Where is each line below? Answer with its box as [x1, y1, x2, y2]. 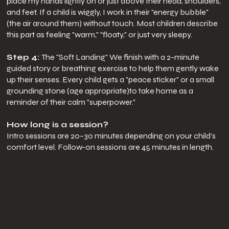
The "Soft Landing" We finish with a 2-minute [41, 52, 199, 62]
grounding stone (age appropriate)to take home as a [6, 86, 193, 96]
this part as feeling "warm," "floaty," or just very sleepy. [6, 30, 192, 40]
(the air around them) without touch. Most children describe [6, 18, 218, 29]
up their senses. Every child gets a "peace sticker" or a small [6, 75, 214, 85]
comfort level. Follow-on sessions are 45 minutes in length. [6, 142, 214, 152]
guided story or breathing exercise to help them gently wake [6, 63, 219, 74]
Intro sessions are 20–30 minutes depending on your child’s [6, 131, 216, 141]
